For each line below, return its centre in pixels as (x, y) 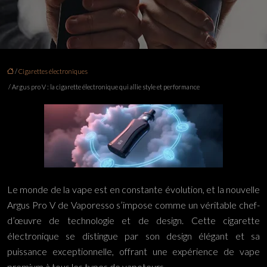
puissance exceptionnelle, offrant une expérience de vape (133, 251)
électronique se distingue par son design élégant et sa (133, 236)
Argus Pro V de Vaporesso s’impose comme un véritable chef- (133, 205)
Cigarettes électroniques (53, 71)
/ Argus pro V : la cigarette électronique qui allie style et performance (103, 87)
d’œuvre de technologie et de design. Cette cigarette (133, 220)
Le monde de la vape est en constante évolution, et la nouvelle (133, 189)
